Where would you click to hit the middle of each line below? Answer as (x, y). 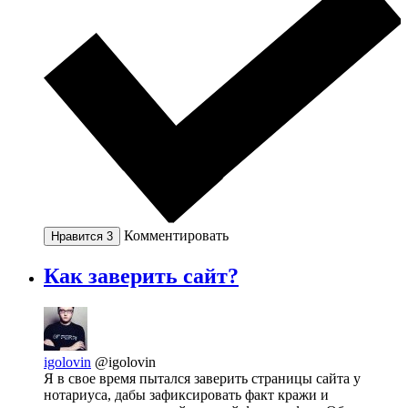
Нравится (79, 237)
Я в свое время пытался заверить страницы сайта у (202, 378)
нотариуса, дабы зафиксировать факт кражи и (186, 394)
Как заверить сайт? (141, 276)
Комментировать (176, 236)
